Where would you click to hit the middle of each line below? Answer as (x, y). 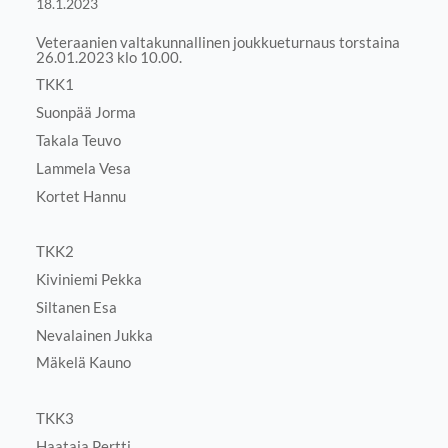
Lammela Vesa (83, 167)
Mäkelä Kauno (83, 362)
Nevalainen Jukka (94, 334)
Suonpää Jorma (85, 112)
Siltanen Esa (76, 306)
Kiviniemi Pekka (88, 278)
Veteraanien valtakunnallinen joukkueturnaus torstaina (217, 41)
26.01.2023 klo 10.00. (108, 56)
